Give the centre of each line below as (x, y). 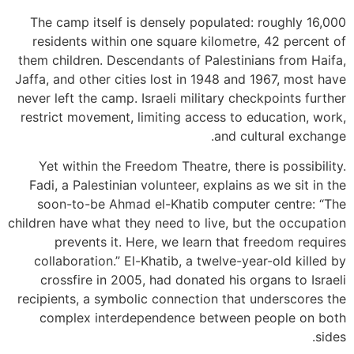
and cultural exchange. (280, 136)
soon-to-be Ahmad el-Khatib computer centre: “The (192, 204)
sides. (331, 337)
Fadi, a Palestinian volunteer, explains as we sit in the (188, 185)
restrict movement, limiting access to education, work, (183, 117)
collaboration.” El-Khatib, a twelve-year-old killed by (190, 261)
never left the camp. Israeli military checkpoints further (182, 98)
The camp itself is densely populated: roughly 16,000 (188, 23)
